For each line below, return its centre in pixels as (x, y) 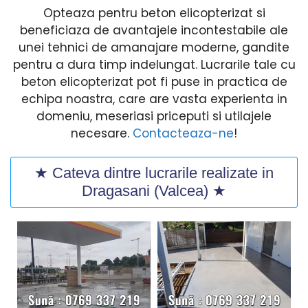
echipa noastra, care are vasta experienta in (154, 99)
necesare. (102, 134)
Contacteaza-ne (183, 134)
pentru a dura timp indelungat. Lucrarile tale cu (154, 65)
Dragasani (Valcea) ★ (154, 190)
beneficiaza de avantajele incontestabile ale (154, 31)
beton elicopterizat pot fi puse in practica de (154, 82)
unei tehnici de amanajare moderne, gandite (154, 48)
